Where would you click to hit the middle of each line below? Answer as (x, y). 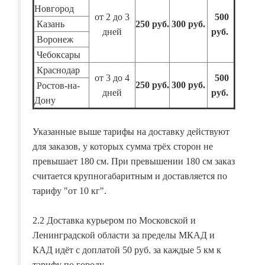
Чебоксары (59, 55)
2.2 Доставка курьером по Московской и (114, 221)
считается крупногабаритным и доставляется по (130, 176)
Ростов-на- (57, 86)
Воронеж (55, 40)
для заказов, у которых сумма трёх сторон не (123, 147)
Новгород (55, 9)
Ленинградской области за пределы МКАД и (124, 235)
